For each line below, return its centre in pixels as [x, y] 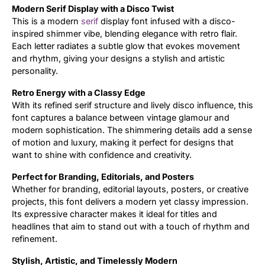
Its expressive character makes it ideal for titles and [114, 214]
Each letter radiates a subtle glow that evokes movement [126, 46]
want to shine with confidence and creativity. [102, 154]
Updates [162, 22]
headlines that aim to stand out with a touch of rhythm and [131, 226]
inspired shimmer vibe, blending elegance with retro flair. [125, 33]
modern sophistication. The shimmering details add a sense [132, 130]
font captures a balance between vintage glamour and [121, 117]
